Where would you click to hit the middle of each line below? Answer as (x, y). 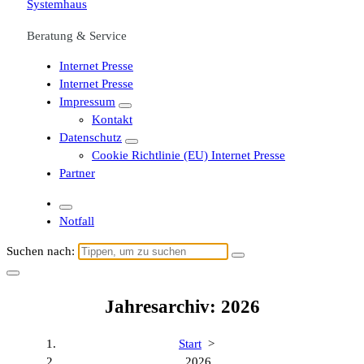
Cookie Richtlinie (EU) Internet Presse (188, 155)
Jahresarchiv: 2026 (182, 306)
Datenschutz (91, 137)
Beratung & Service (77, 36)
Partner (77, 173)
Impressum (87, 102)
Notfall (77, 221)
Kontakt (112, 119)
